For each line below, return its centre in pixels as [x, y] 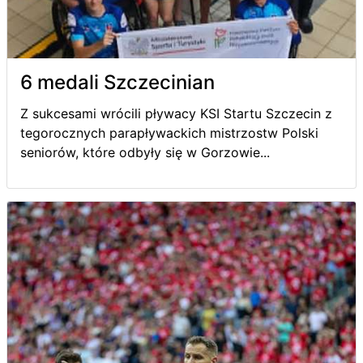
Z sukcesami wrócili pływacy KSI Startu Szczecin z [176, 113]
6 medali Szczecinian [117, 82]
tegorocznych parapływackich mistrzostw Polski [169, 132]
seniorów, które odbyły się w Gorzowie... [145, 152]
